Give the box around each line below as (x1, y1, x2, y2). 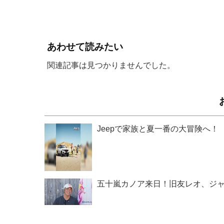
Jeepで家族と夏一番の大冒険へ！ (97, 124, 218, 133)
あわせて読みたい (47, 41, 123, 52)
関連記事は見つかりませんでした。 (47, 60, 175, 70)
